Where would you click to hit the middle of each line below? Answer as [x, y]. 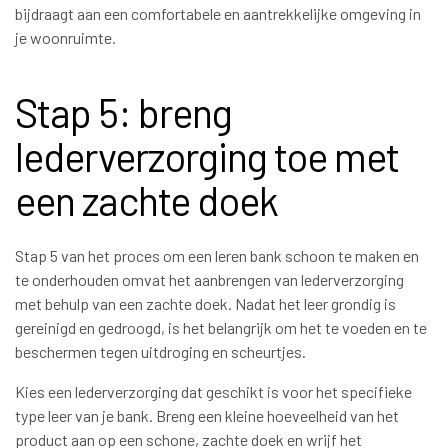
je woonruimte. [65, 38]
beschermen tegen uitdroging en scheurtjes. [160, 351]
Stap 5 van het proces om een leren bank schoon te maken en [217, 255]
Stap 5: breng [123, 112]
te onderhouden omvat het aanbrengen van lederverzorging [209, 279]
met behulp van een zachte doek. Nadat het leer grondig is [205, 303]
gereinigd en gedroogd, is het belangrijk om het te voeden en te [221, 327]
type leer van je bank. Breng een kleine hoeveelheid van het [207, 415]
